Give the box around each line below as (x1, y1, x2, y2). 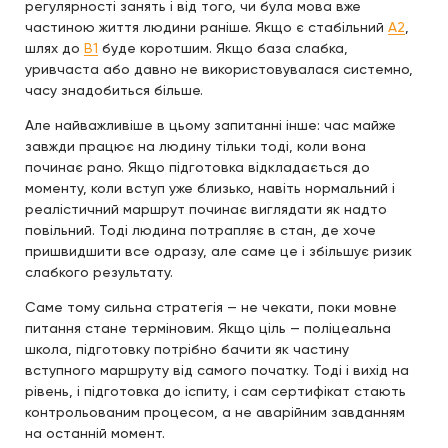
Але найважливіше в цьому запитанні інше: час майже (25, 116, 396, 133)
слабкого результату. (25, 263, 173, 280)
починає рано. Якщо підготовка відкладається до (25, 158, 370, 175)
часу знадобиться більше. (25, 81, 203, 98)
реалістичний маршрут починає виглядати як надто (25, 200, 387, 217)
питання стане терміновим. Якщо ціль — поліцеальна (25, 319, 391, 336)
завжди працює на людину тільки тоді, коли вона (25, 137, 366, 154)
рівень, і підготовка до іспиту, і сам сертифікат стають (25, 382, 406, 399)
